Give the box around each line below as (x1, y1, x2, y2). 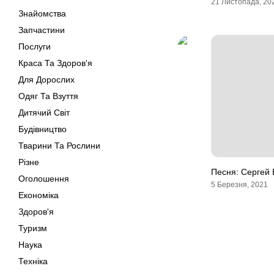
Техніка (18, 256, 48, 266)
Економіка (18, 190, 59, 200)
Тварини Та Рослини (18, 141, 100, 150)
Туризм (18, 223, 47, 233)
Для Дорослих (18, 75, 75, 84)
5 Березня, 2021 (211, 180, 268, 189)
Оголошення (18, 174, 69, 183)
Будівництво (18, 124, 67, 134)
